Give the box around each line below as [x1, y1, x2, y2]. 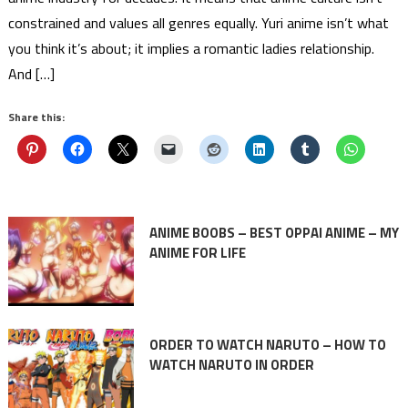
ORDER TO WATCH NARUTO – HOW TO [148, 333, 386, 355]
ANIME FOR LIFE [148, 241, 246, 263]
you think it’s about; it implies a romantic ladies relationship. [7, 36, 374, 59]
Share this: [7, 107, 65, 126]
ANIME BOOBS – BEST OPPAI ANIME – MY [148, 221, 399, 243]
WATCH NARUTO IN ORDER [148, 353, 314, 375]
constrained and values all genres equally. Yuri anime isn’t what [7, 11, 389, 34]
